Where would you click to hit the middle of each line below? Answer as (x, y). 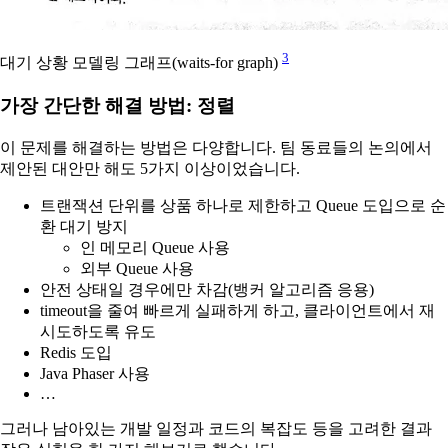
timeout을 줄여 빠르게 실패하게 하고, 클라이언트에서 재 (237, 310)
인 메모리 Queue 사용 (155, 247)
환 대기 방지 (84, 226)
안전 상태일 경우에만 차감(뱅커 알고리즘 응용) (207, 289)
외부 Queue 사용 (137, 268)
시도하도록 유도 (98, 331)
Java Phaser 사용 (95, 373)
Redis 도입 (76, 352)
